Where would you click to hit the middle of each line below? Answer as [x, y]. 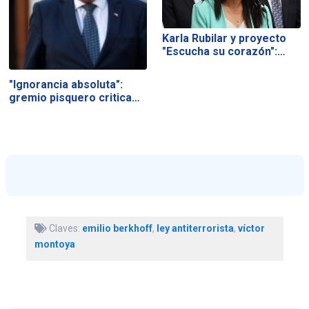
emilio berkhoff [117, 228]
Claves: [64, 228]
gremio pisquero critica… [74, 98]
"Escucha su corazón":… [224, 52]
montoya [54, 244]
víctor [251, 228]
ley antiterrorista [195, 228]
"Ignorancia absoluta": [66, 85]
